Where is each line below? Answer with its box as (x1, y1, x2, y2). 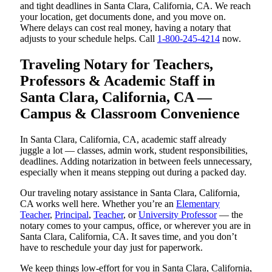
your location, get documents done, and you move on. (20, 12, 226, 22)
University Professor (138, 209, 217, 220)
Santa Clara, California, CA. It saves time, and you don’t (20, 231, 237, 242)
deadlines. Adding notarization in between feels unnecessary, (20, 156, 252, 167)
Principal (55, 209, 89, 220)
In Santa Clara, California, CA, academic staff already (20, 134, 226, 145)
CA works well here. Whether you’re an (20, 199, 176, 209)
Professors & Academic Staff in (20, 73, 215, 89)
